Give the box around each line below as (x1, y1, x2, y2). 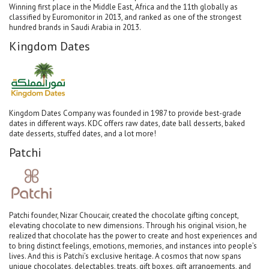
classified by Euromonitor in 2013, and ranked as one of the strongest (9, 11, 241, 22)
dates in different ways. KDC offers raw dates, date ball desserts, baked (9, 118, 245, 128)
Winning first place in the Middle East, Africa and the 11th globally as (9, 1, 238, 12)
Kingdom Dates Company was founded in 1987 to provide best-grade (9, 107, 241, 118)
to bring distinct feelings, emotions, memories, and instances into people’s (9, 240, 257, 251)
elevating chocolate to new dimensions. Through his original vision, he (9, 220, 247, 231)
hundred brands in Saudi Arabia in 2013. (9, 22, 141, 32)
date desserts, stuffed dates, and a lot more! (9, 128, 156, 139)
